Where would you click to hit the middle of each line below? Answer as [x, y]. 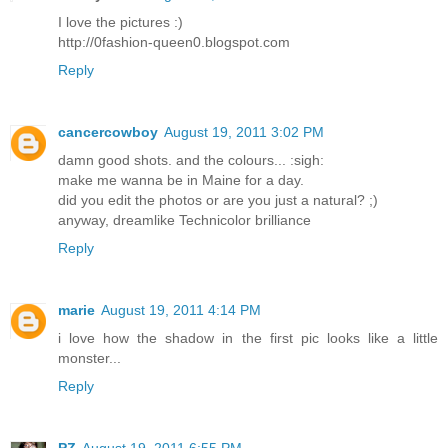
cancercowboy [108, 132]
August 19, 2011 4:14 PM [181, 310]
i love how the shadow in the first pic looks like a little [248, 338]
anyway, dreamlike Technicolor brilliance [184, 220]
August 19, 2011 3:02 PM [244, 132]
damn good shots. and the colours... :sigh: [191, 160]
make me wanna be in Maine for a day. [181, 180]
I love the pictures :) [120, 22]
